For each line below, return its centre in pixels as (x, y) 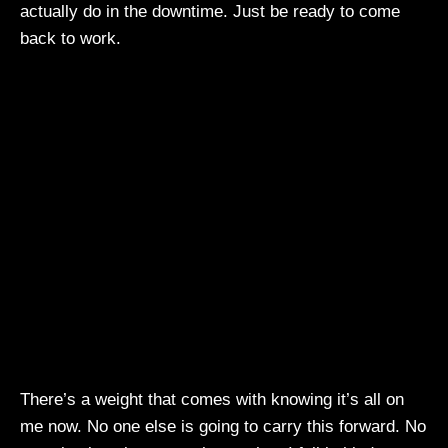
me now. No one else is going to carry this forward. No (223, 426)
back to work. (70, 38)
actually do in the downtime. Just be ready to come (210, 11)
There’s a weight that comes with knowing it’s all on (212, 399)
